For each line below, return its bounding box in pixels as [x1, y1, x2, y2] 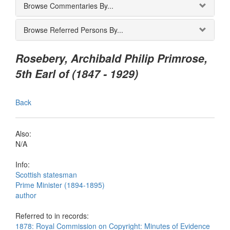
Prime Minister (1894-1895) [15, 180, 105, 190]
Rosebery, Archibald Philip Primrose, [15, 50, 207, 66]
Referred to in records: [15, 210, 89, 221]
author [15, 190, 36, 200]
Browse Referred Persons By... [24, 25, 123, 35]
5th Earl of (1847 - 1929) [15, 66, 138, 82]
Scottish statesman [15, 169, 77, 180]
